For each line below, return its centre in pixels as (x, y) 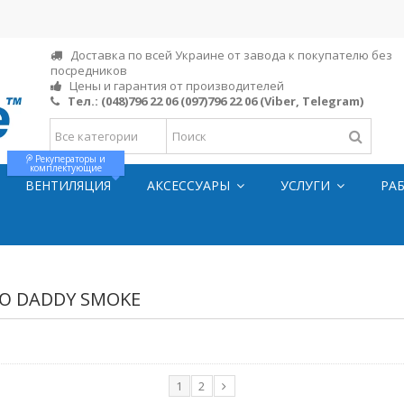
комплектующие (66, 168)
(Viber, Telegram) (311, 101)
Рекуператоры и (69, 159)
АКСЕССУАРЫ (190, 185)
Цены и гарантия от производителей (174, 86)
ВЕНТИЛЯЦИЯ (68, 185)
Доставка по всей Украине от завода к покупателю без (228, 55)
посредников (88, 70)
